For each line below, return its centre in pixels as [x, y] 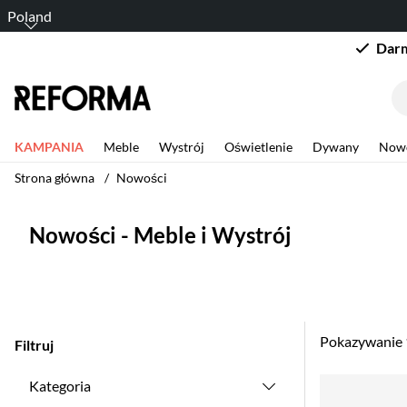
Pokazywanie [362, 341]
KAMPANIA [49, 147]
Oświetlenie [258, 147]
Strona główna [55, 178]
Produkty [349, 383]
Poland [30, 16]
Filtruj [34, 345]
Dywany [336, 147]
